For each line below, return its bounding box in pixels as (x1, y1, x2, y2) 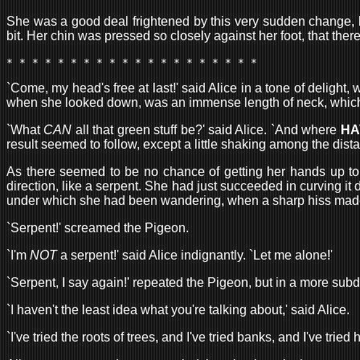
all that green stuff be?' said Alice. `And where (72, 122, 341, 137)
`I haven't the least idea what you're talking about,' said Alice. (6, 302, 350, 317)
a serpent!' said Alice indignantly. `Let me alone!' (57, 247, 333, 262)
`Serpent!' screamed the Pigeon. (6, 220, 189, 235)
